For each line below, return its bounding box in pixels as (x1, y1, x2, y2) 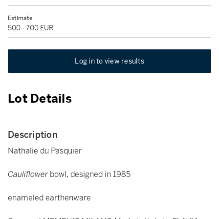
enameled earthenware (8, 193, 91, 203)
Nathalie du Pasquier (8, 146, 82, 156)
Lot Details (8, 91, 72, 106)
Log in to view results (75, 57, 144, 66)
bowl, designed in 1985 (50, 169, 131, 179)
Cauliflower (8, 169, 50, 179)
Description (8, 129, 58, 140)
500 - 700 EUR (8, 23, 53, 32)
